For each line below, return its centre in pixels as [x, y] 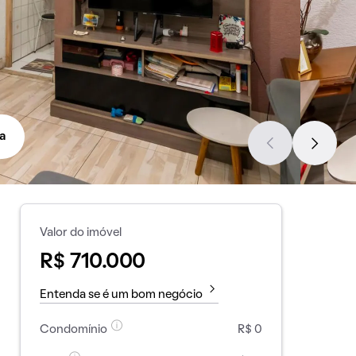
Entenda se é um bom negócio [121, 295]
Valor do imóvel [80, 233]
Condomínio [73, 330]
